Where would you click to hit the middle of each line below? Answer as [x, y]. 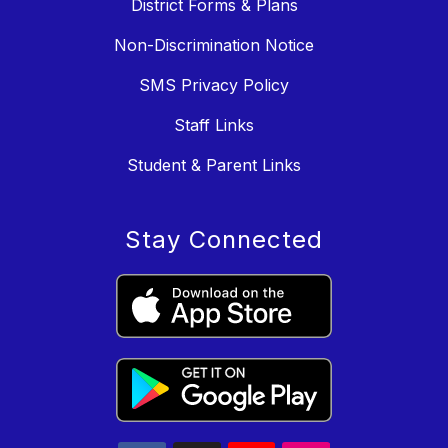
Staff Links [214, 124]
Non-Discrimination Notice [214, 44]
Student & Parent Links [214, 164]
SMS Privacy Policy [214, 84]
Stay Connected [224, 239]
